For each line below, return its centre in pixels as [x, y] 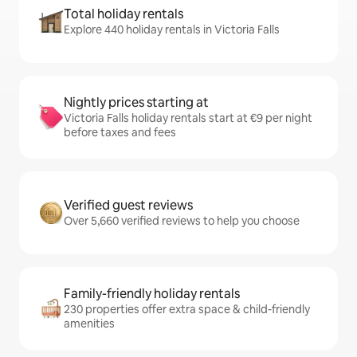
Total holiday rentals [124, 14]
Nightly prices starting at [136, 103]
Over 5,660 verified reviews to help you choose [182, 221]
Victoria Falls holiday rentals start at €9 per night [188, 118]
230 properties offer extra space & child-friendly [187, 310]
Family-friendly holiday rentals [152, 294]
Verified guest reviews [128, 206]
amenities [89, 324]
